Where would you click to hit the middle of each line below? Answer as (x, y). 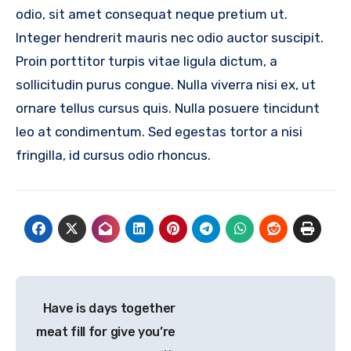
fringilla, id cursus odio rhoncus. (113, 155)
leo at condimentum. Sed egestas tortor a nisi (159, 131)
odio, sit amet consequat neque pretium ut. (152, 14)
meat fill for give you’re (106, 332)
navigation (78, 323)
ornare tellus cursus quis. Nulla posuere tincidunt (168, 108)
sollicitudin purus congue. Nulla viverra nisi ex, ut (166, 84)
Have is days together (109, 309)
